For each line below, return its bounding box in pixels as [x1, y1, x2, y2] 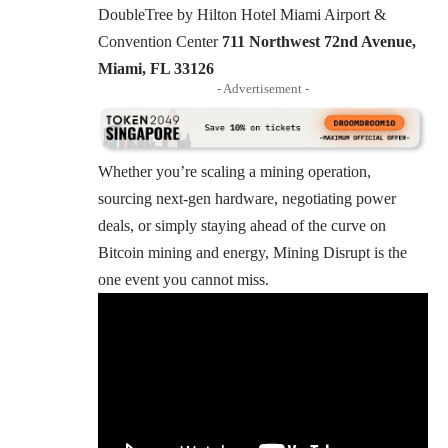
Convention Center [98, 32, 222, 50]
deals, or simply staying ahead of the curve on [98, 216, 386, 234]
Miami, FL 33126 [98, 59, 214, 77]
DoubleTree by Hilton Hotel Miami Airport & [98, 5, 386, 23]
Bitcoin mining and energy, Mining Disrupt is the [98, 243, 407, 261]
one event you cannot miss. [98, 270, 269, 288]
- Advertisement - [217, 80, 309, 96]
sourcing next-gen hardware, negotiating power [98, 189, 396, 207]
